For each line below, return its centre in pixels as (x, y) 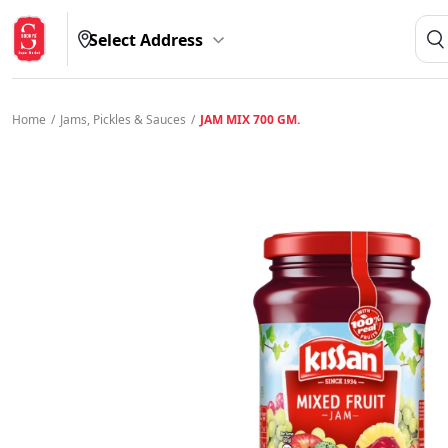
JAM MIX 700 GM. (250, 119)
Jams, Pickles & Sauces (123, 119)
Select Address (145, 40)
